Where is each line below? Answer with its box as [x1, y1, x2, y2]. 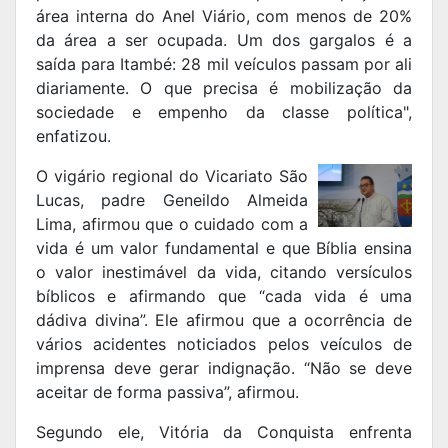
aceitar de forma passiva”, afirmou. [36, 382, 304, 403]
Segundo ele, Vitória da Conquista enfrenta [36, 422, 412, 443]
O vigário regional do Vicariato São [36, 166, 308, 187]
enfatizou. [36, 126, 111, 147]
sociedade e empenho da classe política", [36, 102, 412, 123]
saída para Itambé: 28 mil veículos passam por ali [36, 54, 412, 75]
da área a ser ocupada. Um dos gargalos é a [36, 30, 412, 51]
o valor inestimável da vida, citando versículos [36, 262, 412, 283]
